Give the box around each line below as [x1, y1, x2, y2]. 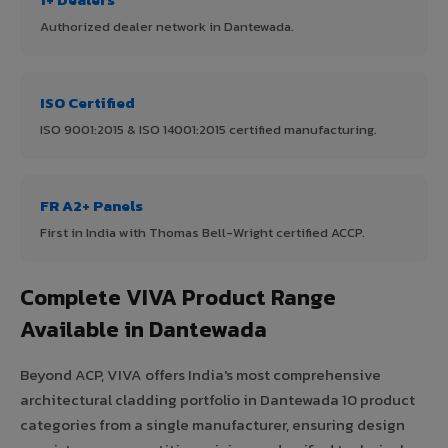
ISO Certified [40, 90, 135, 114]
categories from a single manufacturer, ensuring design [20, 412, 405, 436]
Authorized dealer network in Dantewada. [40, 16, 294, 36]
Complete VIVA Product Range [20, 280, 336, 314]
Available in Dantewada [20, 312, 267, 346]
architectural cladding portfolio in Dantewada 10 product [20, 387, 415, 411]
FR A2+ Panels [40, 193, 143, 217]
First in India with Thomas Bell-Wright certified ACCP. [40, 222, 365, 242]
